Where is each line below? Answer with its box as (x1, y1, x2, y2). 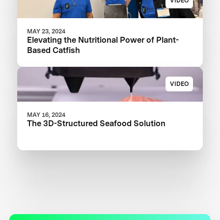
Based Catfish (27, 45, 81, 55)
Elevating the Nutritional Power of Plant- (27, 35, 179, 45)
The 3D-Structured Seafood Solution (27, 118, 166, 128)
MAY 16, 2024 (27, 110, 66, 118)
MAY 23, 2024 (27, 27, 66, 35)
